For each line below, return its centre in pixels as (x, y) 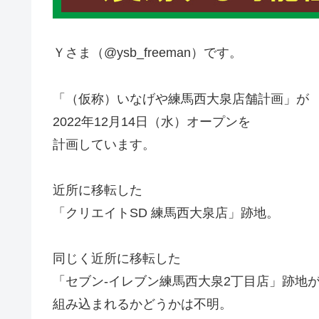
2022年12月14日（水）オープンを (152, 121)
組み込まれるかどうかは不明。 (142, 304)
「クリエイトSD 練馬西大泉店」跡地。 (166, 213)
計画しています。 (104, 144)
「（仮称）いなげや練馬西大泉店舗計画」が (181, 99)
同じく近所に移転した (117, 259)
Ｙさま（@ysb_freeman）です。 (147, 53)
